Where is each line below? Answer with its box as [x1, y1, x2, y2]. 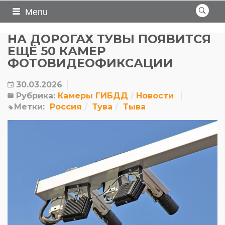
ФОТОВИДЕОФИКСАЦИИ [8, 56, 173, 70]
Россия [50, 102, 82, 111]
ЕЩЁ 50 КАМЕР [8, 44, 106, 58]
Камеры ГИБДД [58, 91, 128, 100]
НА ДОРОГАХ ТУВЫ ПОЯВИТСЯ [8, 32, 211, 46]
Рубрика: [14, 91, 55, 100]
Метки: [14, 102, 45, 111]
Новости [136, 91, 174, 100]
